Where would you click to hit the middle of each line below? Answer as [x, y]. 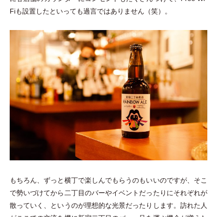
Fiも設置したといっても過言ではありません [77, 11]
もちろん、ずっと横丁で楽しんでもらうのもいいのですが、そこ [108, 180]
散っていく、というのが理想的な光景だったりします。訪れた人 [108, 206]
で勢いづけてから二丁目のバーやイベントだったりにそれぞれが [108, 193]
